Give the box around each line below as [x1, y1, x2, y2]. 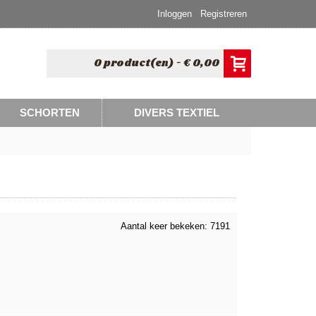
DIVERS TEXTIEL [134, 107, 219, 119]
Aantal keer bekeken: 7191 [121, 221, 230, 231]
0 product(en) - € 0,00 [94, 56, 219, 71]
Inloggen [157, 8, 192, 19]
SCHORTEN [20, 107, 80, 119]
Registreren [200, 8, 247, 19]
